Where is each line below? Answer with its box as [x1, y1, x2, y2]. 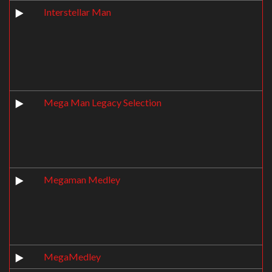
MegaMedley [44, 251, 101, 262]
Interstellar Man [44, 6, 111, 18]
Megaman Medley [44, 174, 120, 185]
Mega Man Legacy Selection [44, 97, 161, 108]
